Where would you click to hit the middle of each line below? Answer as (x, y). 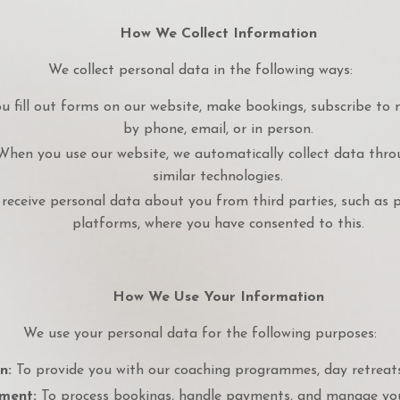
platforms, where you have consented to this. (218, 225)
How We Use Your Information (218, 298)
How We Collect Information (218, 34)
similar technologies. (218, 177)
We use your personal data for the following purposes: (200, 334)
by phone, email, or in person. (218, 130)
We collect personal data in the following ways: (200, 71)
